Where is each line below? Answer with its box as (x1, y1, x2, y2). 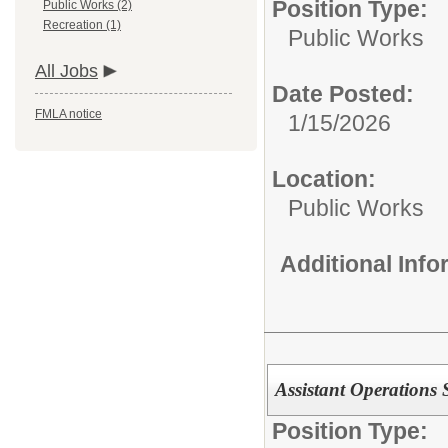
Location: (272, 166, 376, 192)
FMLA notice (35, 107, 102, 121)
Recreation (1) (43, 18, 121, 32)
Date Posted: (272, 81, 414, 107)
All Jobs (35, 61, 98, 81)
